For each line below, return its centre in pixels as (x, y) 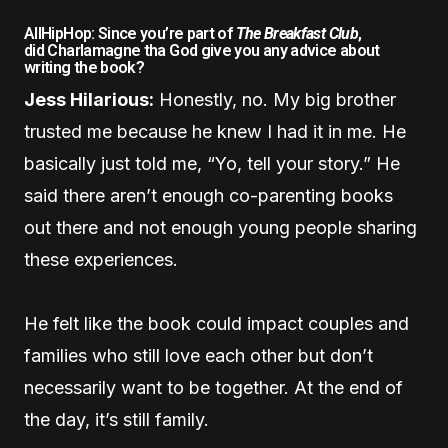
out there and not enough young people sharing (220, 227)
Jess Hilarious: (89, 99)
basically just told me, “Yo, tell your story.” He (212, 163)
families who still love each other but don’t (198, 355)
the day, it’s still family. (119, 419)
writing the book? (84, 67)
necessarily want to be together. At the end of (213, 387)
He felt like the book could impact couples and (216, 323)
